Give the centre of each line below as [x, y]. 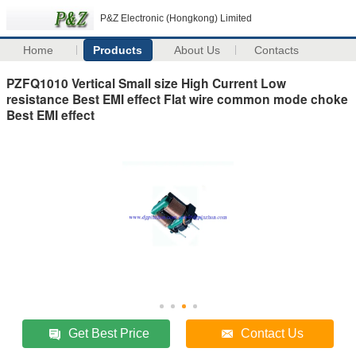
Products [118, 50]
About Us [197, 50]
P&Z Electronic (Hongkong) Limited [176, 18]
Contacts [277, 50]
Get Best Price [109, 333]
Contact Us [273, 333]
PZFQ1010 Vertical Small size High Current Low [146, 83]
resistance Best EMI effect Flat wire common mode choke [177, 99]
